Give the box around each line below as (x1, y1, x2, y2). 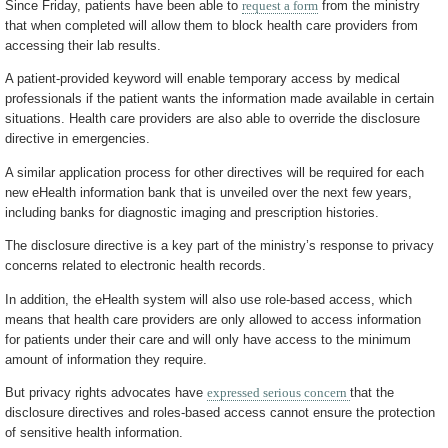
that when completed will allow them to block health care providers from (5, 17, 418, 33)
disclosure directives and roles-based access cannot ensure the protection (5, 405, 435, 421)
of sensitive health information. (5, 425, 183, 441)
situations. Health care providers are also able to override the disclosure (5, 111, 420, 127)
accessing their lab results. (5, 37, 161, 53)
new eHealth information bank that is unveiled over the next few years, (5, 184, 412, 200)
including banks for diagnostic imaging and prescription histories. (5, 204, 379, 220)
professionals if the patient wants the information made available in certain (5, 91, 434, 107)
